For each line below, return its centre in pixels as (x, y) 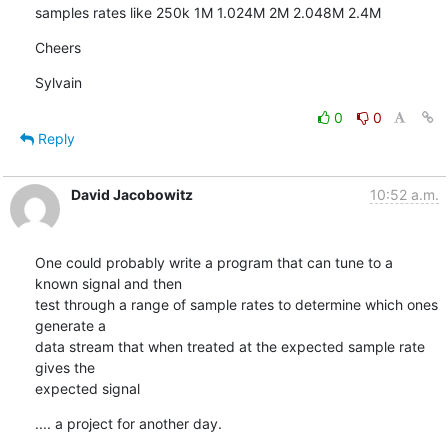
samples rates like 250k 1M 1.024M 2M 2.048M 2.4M (207, 12)
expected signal (87, 388)
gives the (64, 367)
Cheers (57, 47)
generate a (70, 325)
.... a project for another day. (128, 423)
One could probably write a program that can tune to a (213, 262)
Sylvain (58, 82)
